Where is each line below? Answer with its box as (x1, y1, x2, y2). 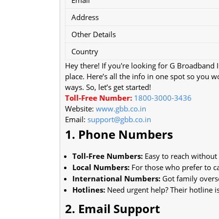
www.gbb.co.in (96, 103, 146, 113)
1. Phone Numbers (65, 126, 173, 142)
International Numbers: (72, 173, 160, 183)
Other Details (71, 29, 116, 39)
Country (71, 46, 98, 56)
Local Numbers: (72, 162, 130, 172)
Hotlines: (72, 184, 105, 195)
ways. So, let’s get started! (65, 82, 151, 92)
